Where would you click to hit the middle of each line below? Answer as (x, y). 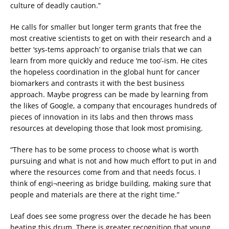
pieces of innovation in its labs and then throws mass (102, 117)
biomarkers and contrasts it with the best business (97, 83)
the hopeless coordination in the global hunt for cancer (105, 72)
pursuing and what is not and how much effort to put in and (113, 161)
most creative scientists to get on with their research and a (111, 38)
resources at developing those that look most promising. (107, 128)
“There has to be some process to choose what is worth (105, 150)
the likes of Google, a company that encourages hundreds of (113, 106)
